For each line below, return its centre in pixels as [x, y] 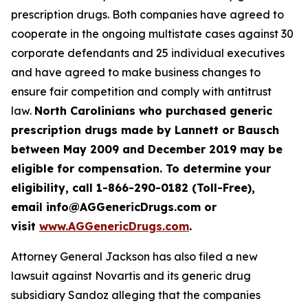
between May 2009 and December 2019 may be [147, 149]
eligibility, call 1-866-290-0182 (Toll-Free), [133, 188]
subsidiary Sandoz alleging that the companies [136, 295]
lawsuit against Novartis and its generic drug [131, 276]
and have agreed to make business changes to [136, 72]
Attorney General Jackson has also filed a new [134, 256]
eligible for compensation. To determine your [141, 168]
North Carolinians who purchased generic [153, 111]
